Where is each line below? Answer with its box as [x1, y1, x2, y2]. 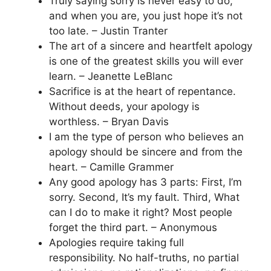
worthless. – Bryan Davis [49, 116, 169, 128]
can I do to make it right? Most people [49, 206, 232, 218]
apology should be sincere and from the [49, 146, 243, 158]
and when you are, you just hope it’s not [49, 10, 243, 22]
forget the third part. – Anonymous [49, 221, 217, 233]
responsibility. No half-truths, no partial [49, 252, 239, 264]
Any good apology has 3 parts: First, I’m [49, 176, 242, 188]
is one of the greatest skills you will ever [49, 55, 243, 67]
